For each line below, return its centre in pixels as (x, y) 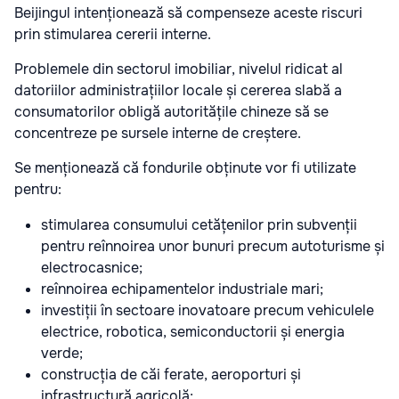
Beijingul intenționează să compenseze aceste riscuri (188, 13)
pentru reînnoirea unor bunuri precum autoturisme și (213, 247)
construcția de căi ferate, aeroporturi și (171, 375)
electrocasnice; (92, 268)
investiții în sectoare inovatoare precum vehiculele (208, 311)
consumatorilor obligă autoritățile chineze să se (171, 112)
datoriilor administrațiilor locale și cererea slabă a (178, 91)
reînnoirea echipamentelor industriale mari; (182, 289)
